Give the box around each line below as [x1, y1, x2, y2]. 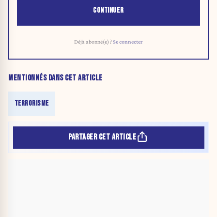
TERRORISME [14, 98, 49, 108]
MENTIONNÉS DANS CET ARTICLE [8, 73, 103, 83]
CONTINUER [93, 6, 124, 15]
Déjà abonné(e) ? [74, 38, 113, 46]
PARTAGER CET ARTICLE [68, 132, 137, 142]
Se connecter [113, 38, 143, 46]
